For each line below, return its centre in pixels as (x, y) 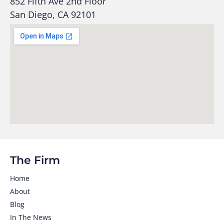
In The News (31, 217)
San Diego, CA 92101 (53, 15)
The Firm (35, 160)
